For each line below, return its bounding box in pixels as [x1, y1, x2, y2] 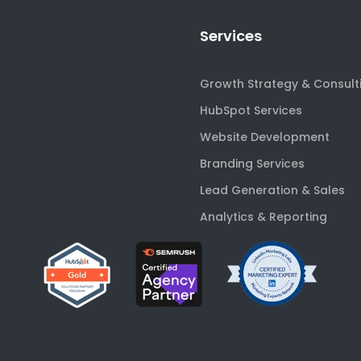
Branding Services [200, 156, 305, 172]
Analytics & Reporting [200, 209, 327, 225]
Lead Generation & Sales [200, 182, 345, 198]
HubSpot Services [200, 102, 302, 118]
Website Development [200, 129, 330, 145]
